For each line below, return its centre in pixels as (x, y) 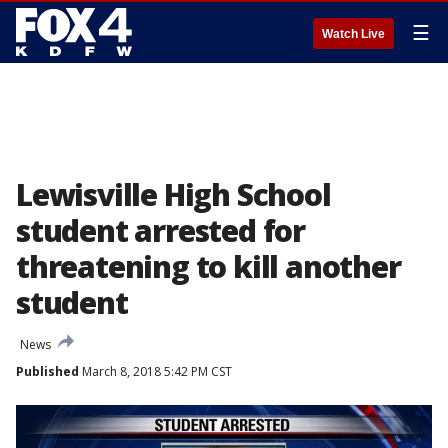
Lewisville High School (173, 194)
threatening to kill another (208, 266)
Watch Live (353, 34)
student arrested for (160, 230)
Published (47, 371)
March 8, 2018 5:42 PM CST (155, 371)
